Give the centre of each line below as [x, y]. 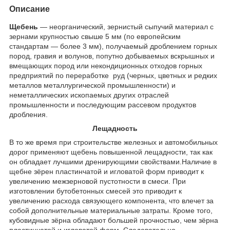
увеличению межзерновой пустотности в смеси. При [98, 181]
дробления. [28, 114]
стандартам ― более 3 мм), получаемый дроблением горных [113, 46]
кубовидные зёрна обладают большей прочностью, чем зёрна [114, 220]
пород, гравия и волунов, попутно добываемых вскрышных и [112, 56]
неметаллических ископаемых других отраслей [89, 95]
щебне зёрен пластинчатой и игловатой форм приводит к [107, 171]
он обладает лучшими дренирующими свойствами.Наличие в [113, 161]
